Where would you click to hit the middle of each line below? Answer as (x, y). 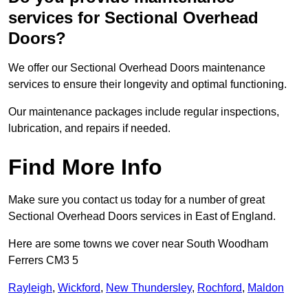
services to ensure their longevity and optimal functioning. (149, 85)
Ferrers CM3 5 (43, 261)
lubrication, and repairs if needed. (89, 129)
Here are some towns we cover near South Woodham (138, 244)
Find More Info (85, 167)
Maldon (266, 288)
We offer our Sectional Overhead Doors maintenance (137, 68)
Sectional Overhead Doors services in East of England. (142, 217)
